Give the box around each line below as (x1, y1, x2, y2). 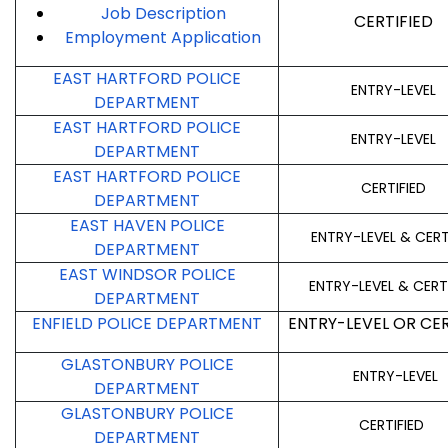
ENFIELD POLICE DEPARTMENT (32, 312, 262, 336)
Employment (65, 26, 171, 50)
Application (171, 26, 261, 50)
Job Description (100, 2, 226, 26)
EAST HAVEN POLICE (69, 214, 225, 238)
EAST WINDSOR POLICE (58, 263, 236, 287)
